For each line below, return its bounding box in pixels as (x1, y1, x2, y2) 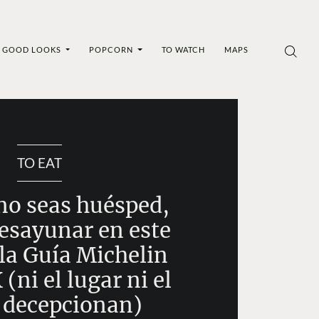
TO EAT (16, 154, 62, 171)
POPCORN (89, 44, 136, 54)
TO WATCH (161, 44, 205, 54)
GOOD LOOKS (2, 44, 64, 54)
